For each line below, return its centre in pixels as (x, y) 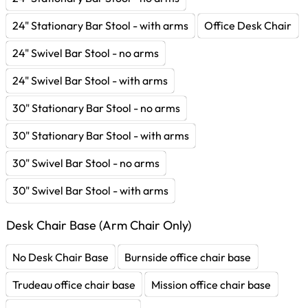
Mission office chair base (211, 284)
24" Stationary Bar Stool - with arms (101, 26)
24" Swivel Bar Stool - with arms (90, 81)
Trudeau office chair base (74, 284)
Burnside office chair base (188, 257)
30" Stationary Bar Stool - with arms (101, 136)
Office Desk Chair (248, 26)
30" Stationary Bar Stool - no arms (97, 108)
